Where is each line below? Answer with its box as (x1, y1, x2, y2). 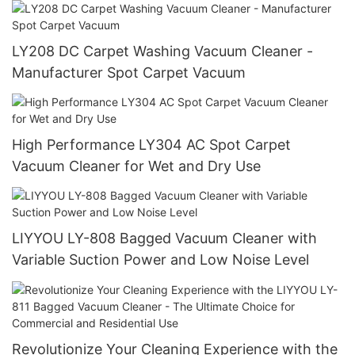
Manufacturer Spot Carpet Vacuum (12, 63, 246, 81)
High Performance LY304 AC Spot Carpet (12, 136, 291, 153)
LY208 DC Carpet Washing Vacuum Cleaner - (12, 42, 313, 59)
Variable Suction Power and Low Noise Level (12, 251, 309, 269)
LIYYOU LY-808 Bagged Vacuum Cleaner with (12, 230, 317, 247)
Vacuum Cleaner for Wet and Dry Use (12, 157, 261, 174)
